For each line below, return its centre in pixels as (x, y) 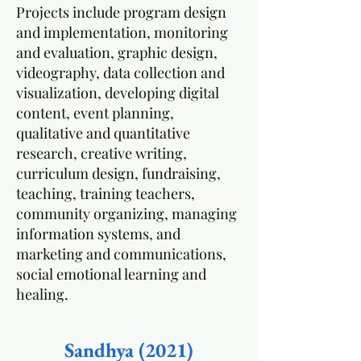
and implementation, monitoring (122, 32)
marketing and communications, (121, 254)
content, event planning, (95, 113)
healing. (42, 294)
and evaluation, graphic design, (117, 52)
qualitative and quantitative (103, 133)
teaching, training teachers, (106, 193)
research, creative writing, (102, 153)
